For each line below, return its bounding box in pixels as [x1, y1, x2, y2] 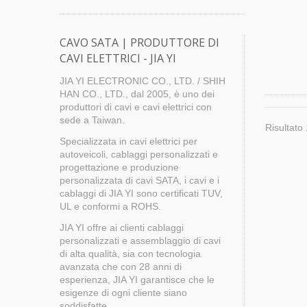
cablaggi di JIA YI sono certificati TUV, [60, 188, 223, 199]
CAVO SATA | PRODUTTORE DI [60, 34, 219, 50]
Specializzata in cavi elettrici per [60, 136, 197, 147]
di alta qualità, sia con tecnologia [60, 248, 201, 259]
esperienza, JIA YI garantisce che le [60, 274, 214, 285]
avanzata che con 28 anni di [60, 261, 182, 272]
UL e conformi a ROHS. [60, 201, 161, 212]
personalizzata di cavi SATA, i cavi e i [60, 175, 219, 186]
